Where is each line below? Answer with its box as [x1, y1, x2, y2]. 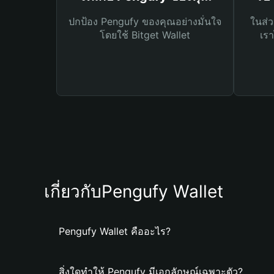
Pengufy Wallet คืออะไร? [59, 225, 171, 237]
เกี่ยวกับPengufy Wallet [44, 181, 223, 202]
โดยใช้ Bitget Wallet [100, 29, 190, 41]
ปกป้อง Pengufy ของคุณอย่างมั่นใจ [68, 15, 221, 28]
